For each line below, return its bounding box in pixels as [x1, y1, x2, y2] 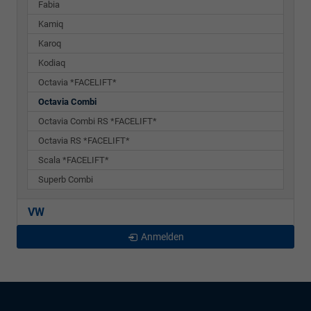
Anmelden [140, 230, 184, 242]
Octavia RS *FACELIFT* [38, 135, 130, 146]
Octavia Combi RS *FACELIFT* [38, 115, 157, 126]
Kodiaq [38, 57, 65, 68]
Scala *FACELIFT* [38, 154, 109, 165]
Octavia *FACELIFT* [38, 76, 117, 87]
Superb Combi [38, 174, 93, 185]
